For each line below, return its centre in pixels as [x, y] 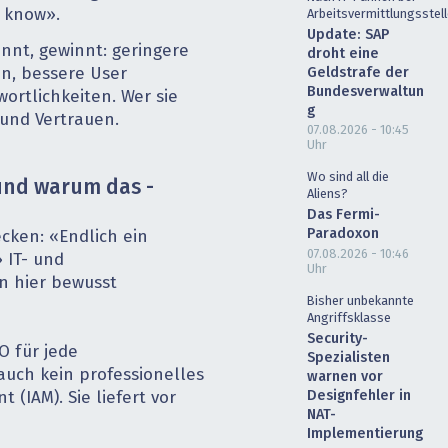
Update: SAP [347, 34]
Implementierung [364, 434]
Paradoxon [342, 234]
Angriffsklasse [348, 319]
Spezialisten [348, 358]
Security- [337, 339]
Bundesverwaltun [365, 91]
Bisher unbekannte [360, 302]
